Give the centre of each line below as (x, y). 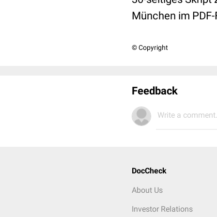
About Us (147, 190)
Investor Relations (162, 209)
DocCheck (149, 171)
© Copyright (150, 47)
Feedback (155, 91)
